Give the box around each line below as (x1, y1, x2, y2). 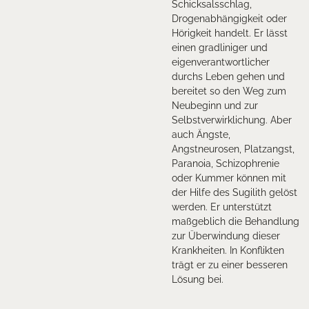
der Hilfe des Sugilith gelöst (172, 186, 297, 198)
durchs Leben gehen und (172, 70, 285, 82)
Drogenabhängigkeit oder (172, 12, 287, 24)
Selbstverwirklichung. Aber (172, 114, 292, 126)
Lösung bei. (172, 273, 223, 285)
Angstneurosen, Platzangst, (172, 143, 295, 154)
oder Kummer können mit (172, 172, 286, 183)
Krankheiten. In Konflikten (172, 244, 284, 256)
